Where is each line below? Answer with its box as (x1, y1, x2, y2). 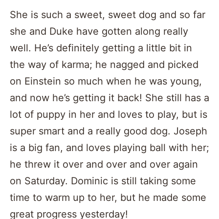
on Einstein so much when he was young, (10, 75, 202, 87)
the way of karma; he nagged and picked (10, 58, 198, 70)
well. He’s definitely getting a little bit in (10, 42, 192, 54)
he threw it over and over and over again (10, 158, 198, 170)
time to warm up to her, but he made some (10, 191, 206, 203)
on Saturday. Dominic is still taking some (10, 175, 196, 187)
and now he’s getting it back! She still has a (10, 91, 209, 104)
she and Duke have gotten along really (10, 25, 188, 37)
